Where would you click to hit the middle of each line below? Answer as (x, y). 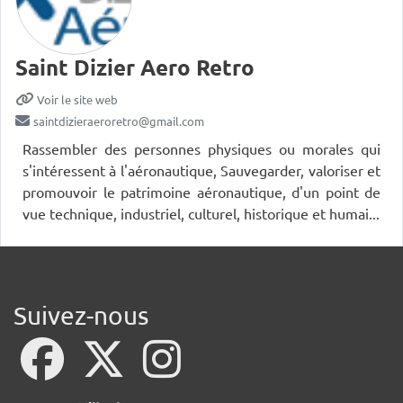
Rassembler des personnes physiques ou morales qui (201, 149)
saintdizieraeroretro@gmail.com (119, 121)
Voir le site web (77, 100)
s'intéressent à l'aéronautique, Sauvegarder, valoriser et (201, 170)
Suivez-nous (81, 316)
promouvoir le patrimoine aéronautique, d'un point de (201, 192)
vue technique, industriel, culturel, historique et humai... (201, 214)
